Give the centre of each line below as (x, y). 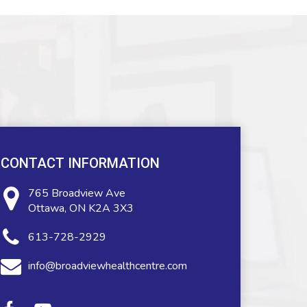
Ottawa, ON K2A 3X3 (81, 208)
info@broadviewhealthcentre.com (108, 266)
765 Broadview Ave (77, 193)
